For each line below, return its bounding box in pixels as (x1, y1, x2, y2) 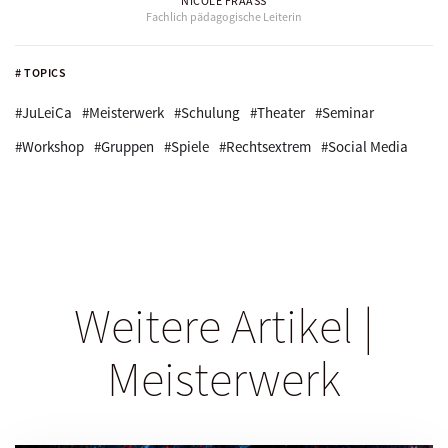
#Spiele (164, 137, 209, 157)
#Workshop (15, 137, 84, 157)
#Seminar (315, 103, 374, 123)
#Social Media (321, 137, 408, 157)
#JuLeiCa (15, 103, 72, 123)
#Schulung (174, 103, 240, 123)
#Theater (250, 103, 305, 123)
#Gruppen (94, 137, 154, 157)
